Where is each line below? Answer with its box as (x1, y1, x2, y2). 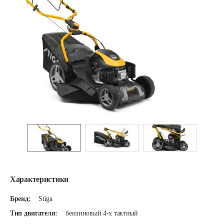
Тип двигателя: (10, 209, 58, 217)
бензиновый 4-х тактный (65, 209, 138, 217)
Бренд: (10, 195, 31, 202)
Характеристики (10, 175, 69, 183)
